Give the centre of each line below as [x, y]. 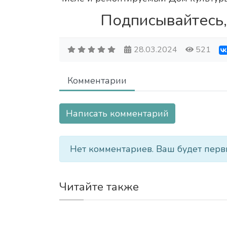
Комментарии [97, 81]
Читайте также [99, 187]
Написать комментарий [117, 114]
